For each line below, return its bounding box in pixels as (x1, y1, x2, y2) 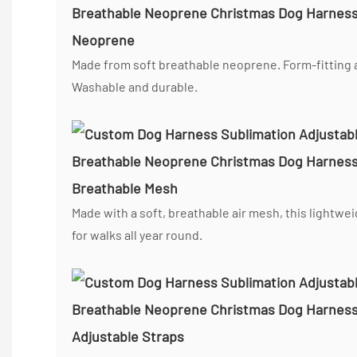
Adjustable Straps (72, 327, 184, 345)
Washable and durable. (72, 78, 198, 94)
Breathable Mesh (72, 178, 178, 197)
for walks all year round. (72, 226, 202, 242)
